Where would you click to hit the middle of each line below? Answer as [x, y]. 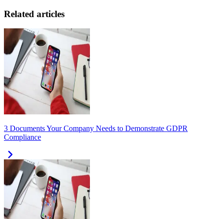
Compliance [22, 137]
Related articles [34, 14]
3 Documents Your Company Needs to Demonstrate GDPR [96, 129]
